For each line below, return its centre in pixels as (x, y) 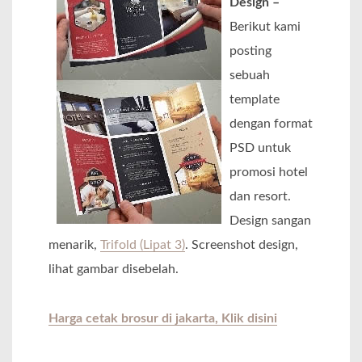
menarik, (74, 245)
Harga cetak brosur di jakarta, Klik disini (163, 318)
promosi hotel (269, 173)
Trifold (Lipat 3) (143, 245)
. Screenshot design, (242, 245)
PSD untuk (260, 148)
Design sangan (270, 221)
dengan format (271, 124)
